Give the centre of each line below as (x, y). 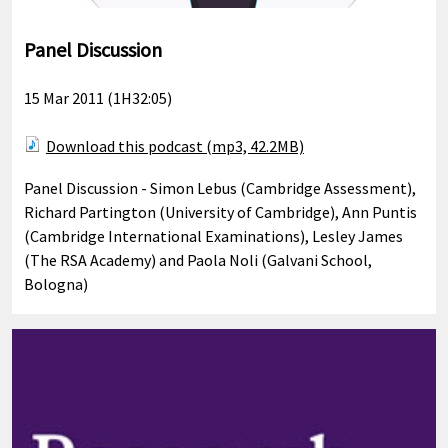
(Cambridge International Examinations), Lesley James (213, 236)
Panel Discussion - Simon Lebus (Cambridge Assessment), (220, 188)
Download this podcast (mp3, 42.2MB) (175, 146)
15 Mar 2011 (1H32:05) (98, 98)
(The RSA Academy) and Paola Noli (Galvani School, (198, 260)
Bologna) (56, 284)
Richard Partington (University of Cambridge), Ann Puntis (220, 212)
